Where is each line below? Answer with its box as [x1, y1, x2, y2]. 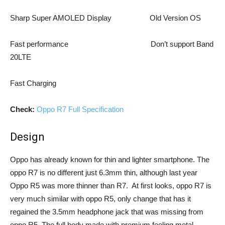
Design [10, 131, 45, 143]
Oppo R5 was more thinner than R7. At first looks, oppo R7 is [10, 181, 211, 190]
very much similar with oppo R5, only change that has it [10, 194, 191, 203]
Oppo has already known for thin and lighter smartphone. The [10, 155, 209, 164]
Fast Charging [10, 79, 56, 87]
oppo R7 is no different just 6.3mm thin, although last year [10, 168, 197, 177]
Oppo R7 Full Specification [35, 105, 124, 114]
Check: [10, 105, 35, 114]
